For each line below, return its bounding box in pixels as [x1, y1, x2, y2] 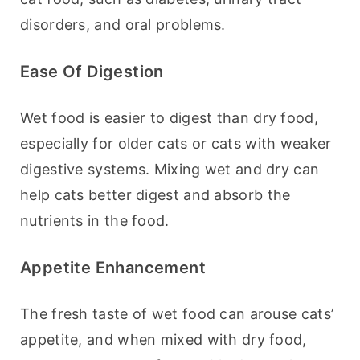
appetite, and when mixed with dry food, [20, 331, 307, 349]
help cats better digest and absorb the [20, 186, 291, 204]
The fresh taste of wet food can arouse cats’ [20, 305, 334, 323]
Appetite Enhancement [20, 258, 206, 278]
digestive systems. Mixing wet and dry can [20, 161, 320, 178]
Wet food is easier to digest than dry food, [20, 109, 318, 127]
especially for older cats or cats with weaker [20, 135, 332, 153]
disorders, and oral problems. [20, 16, 226, 34]
